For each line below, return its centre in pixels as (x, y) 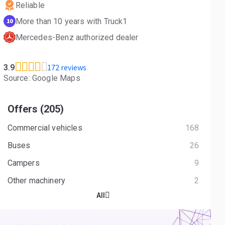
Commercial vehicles (46, 128)
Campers (24, 163)
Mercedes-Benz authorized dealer (77, 37)
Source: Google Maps (42, 78)
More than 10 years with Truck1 (71, 21)
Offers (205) (35, 109)
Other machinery (37, 181)
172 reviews (67, 67)
